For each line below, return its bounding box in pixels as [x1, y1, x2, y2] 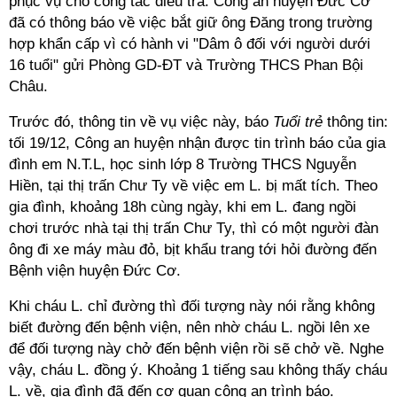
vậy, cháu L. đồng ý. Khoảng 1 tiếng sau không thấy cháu [9, 362, 387, 378]
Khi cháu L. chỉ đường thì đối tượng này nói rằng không [9, 298, 375, 315]
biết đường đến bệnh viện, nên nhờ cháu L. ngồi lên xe [9, 319, 370, 336]
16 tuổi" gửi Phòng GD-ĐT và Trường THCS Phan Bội [9, 57, 363, 74]
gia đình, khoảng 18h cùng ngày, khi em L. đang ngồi [9, 198, 356, 215]
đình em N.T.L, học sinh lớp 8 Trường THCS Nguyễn [9, 156, 356, 173]
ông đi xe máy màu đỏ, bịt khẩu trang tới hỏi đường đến [9, 241, 377, 258]
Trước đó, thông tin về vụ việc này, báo [9, 113, 273, 130]
